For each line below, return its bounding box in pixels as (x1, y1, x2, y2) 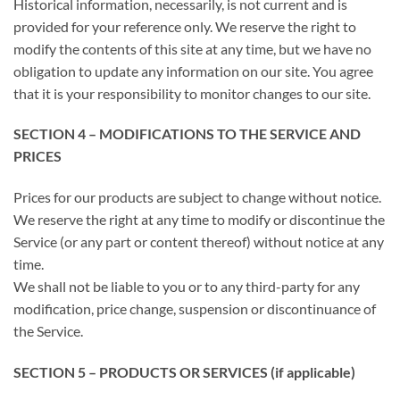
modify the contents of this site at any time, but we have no (13, 39, 371, 57)
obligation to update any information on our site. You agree (13, 62, 373, 79)
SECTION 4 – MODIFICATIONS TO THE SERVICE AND (13, 125, 361, 143)
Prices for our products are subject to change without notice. (13, 188, 381, 206)
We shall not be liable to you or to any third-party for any (13, 278, 360, 296)
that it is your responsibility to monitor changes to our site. (13, 84, 371, 102)
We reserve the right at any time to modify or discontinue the (13, 211, 385, 229)
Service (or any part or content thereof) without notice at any (13, 233, 384, 251)
